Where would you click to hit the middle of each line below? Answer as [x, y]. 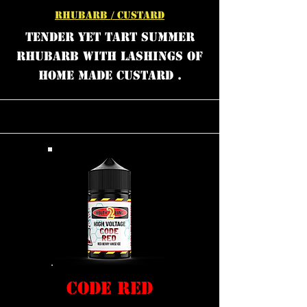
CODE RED [110, 288]
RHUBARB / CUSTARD [110, 15]
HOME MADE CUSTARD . [110, 75]
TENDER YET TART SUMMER [110, 37]
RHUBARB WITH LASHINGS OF [110, 56]
